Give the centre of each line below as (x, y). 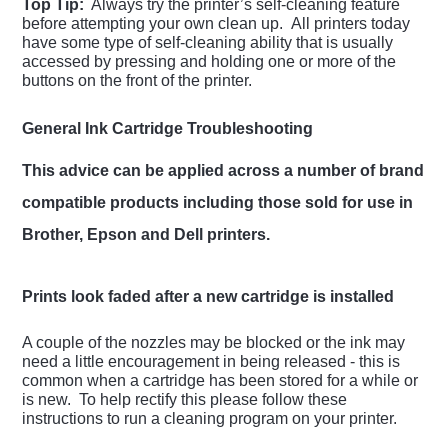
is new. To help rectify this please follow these (185, 400)
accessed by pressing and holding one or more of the (209, 62)
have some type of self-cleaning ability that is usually (208, 43)
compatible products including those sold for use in (218, 203)
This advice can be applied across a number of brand (223, 171)
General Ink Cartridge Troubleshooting (168, 129)
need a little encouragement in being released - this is (211, 362)
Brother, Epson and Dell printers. (146, 235)
